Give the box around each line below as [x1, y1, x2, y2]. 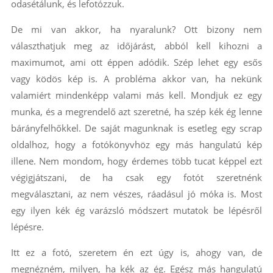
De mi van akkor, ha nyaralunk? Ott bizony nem [10, 23, 263, 35]
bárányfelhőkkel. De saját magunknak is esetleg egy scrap [10, 121, 263, 134]
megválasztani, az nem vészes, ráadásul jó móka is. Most [10, 187, 263, 200]
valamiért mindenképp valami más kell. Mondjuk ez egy [10, 88, 263, 101]
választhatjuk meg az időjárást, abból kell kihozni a [10, 39, 263, 52]
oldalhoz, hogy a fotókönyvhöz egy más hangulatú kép [10, 138, 263, 151]
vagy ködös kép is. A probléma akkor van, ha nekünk [10, 72, 263, 85]
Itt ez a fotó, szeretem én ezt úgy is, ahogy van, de [10, 246, 263, 258]
